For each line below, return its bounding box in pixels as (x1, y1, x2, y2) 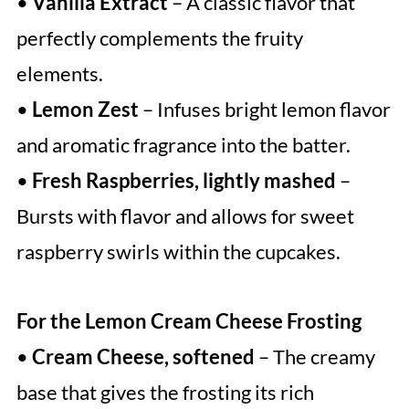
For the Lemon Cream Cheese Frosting (16, 309, 362, 334)
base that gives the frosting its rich (16, 380, 314, 405)
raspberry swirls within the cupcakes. (16, 239, 341, 265)
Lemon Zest (31, 97, 139, 122)
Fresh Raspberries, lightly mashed (31, 168, 336, 194)
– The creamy (254, 344, 375, 370)
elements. (16, 61, 103, 87)
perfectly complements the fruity (16, 26, 303, 51)
